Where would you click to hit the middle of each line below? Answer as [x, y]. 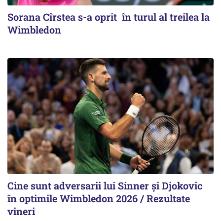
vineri [21, 211]
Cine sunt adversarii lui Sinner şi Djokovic [105, 186]
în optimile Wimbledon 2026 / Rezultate [99, 199]
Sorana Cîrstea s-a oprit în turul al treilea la [109, 17]
